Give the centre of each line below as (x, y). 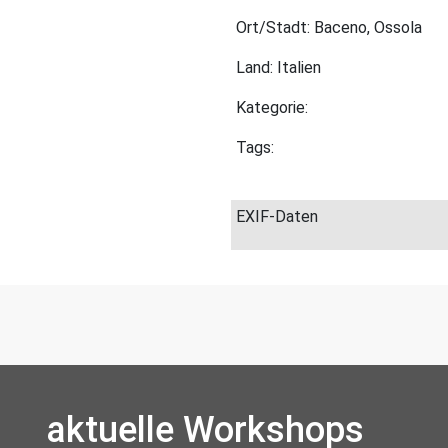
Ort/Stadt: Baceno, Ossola (329, 27)
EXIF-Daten (277, 216)
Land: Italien (278, 67)
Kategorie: (272, 107)
